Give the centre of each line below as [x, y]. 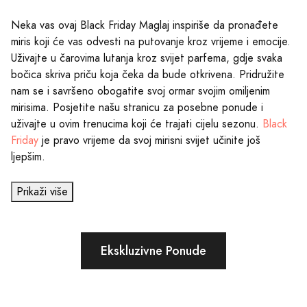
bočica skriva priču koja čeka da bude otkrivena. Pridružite [148, 74]
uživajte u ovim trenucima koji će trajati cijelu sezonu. [137, 124]
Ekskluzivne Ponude [153, 250]
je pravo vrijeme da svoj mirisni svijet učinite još [149, 140]
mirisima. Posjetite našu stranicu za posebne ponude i [137, 107]
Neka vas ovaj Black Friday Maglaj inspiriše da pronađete [145, 25]
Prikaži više [42, 192]
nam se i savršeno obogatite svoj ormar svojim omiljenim [140, 91]
